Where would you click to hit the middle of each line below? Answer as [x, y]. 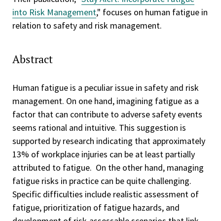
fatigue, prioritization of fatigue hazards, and [96, 208]
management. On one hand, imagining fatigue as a [106, 101]
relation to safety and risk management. [87, 26]
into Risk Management [54, 12]
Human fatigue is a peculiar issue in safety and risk [106, 88]
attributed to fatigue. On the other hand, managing [108, 168]
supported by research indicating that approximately [109, 141]
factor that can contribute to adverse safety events [107, 114]
